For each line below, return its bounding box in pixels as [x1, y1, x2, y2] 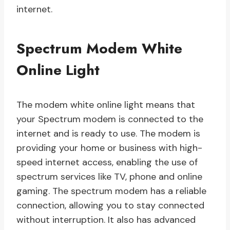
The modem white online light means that [16, 99, 195, 111]
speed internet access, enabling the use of [16, 156, 198, 169]
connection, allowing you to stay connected [16, 199, 204, 212]
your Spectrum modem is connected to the [16, 113, 203, 126]
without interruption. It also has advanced [16, 214, 196, 226]
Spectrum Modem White [16, 38, 182, 60]
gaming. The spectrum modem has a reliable [16, 185, 206, 198]
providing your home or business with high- [16, 142, 202, 155]
